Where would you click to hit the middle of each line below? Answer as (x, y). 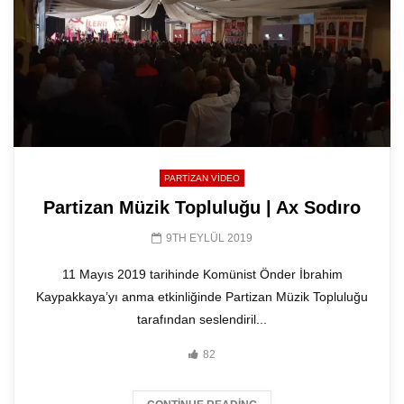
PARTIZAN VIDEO (202, 179)
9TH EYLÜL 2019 (209, 239)
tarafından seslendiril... (202, 320)
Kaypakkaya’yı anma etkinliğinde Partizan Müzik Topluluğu (202, 297)
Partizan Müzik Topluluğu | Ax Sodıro (202, 208)
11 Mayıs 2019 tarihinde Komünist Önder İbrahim (202, 275)
